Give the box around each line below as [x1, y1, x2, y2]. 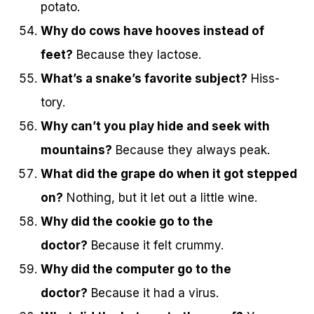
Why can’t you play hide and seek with [41, 119, 270, 134]
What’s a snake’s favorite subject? [41, 71, 247, 86]
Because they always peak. [112, 143, 270, 158]
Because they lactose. [73, 48, 201, 62]
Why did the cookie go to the [41, 214, 213, 229]
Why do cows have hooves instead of [41, 24, 264, 39]
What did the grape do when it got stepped [41, 167, 297, 182]
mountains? [41, 143, 112, 158]
